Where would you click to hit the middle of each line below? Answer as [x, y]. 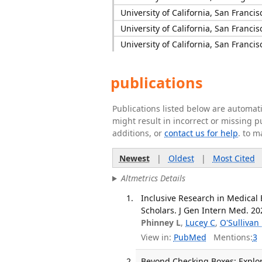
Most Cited [234, 158]
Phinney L [161, 222]
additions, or [138, 133]
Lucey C [201, 222]
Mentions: [229, 237]
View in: [156, 237]
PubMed [190, 237]
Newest [134, 158]
